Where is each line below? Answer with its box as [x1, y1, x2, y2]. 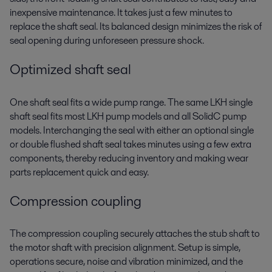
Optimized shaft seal [10, 59, 131, 80]
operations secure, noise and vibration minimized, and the [10, 254, 243, 269]
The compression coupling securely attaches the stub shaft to [10, 226, 260, 241]
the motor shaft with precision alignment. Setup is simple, [10, 240, 240, 255]
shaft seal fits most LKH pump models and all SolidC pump [10, 109, 246, 123]
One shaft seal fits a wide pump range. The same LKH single [10, 95, 253, 109]
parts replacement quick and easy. [10, 165, 151, 179]
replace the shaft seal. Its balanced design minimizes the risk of [10, 19, 262, 33]
